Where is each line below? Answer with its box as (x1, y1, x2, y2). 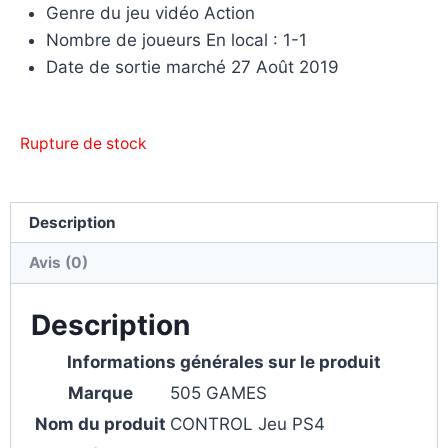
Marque (67, 382, 133, 403)
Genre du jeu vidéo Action (45, 3, 255, 24)
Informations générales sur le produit (67, 351, 381, 372)
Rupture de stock (20, 133, 147, 153)
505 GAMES (170, 382, 267, 403)
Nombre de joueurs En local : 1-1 (45, 30, 307, 51)
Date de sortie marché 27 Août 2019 (45, 57, 339, 78)
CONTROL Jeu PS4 (170, 413, 325, 434)
